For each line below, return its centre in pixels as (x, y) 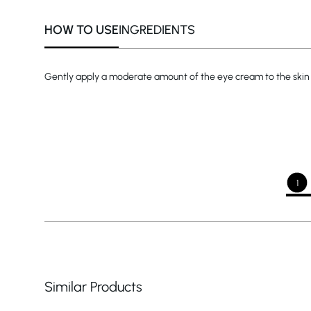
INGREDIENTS (157, 30)
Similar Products (93, 287)
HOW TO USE (82, 30)
